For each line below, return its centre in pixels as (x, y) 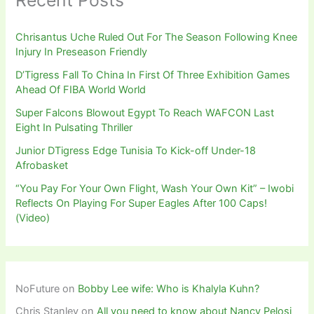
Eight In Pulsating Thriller (74, 127)
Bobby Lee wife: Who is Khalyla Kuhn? (169, 289)
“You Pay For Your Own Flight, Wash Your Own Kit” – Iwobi (155, 188)
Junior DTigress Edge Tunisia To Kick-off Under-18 (136, 150)
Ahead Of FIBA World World (81, 89)
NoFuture (38, 289)
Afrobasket (42, 165)
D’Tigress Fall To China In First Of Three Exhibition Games (153, 75)
